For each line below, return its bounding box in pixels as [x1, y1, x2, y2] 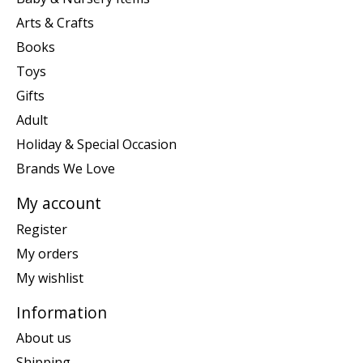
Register [16, 220, 67, 238]
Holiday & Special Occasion [16, 135, 177, 153]
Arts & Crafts [16, 13, 94, 32]
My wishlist [16, 268, 83, 287]
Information [16, 301, 107, 323]
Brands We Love [16, 159, 115, 177]
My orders [16, 244, 79, 263]
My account [16, 191, 101, 214]
